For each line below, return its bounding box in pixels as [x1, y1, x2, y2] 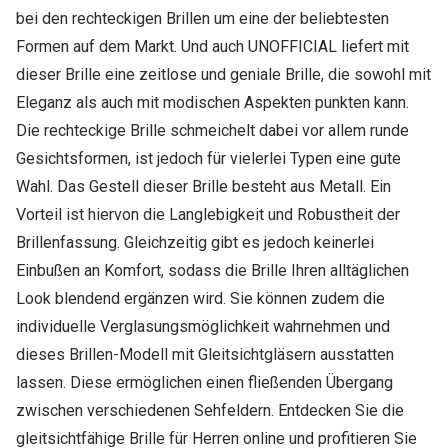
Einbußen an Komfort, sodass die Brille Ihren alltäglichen [16, 261, 409, 281]
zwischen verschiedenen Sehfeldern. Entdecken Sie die [16, 401, 404, 421]
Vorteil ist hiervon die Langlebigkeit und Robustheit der [16, 205, 400, 225]
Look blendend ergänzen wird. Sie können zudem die [16, 289, 385, 309]
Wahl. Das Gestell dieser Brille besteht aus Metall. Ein [16, 177, 391, 197]
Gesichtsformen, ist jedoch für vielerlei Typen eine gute [16, 149, 401, 169]
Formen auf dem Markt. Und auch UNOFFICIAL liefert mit [16, 37, 409, 57]
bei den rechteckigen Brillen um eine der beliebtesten [16, 9, 389, 29]
